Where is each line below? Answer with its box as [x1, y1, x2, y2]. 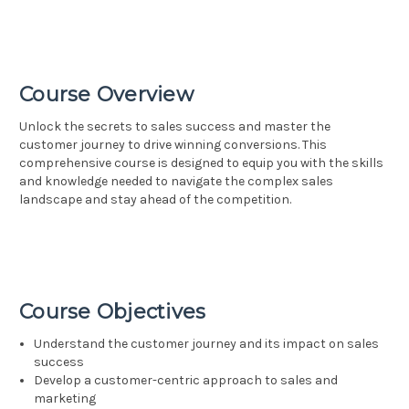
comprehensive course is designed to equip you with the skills [19, 155, 383, 172]
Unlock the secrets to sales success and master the [19, 119, 330, 135]
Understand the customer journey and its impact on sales [34, 336, 380, 352]
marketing [34, 391, 97, 407]
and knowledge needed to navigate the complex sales [19, 173, 333, 190]
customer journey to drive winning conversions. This [19, 137, 327, 153]
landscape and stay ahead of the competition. [19, 192, 291, 208]
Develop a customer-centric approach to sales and [34, 372, 339, 389]
